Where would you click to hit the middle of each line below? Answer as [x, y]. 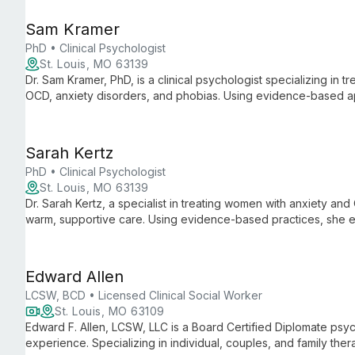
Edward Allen [74, 277]
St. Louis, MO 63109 [110, 311]
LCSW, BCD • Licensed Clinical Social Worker [144, 295]
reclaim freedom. [69, 235]
